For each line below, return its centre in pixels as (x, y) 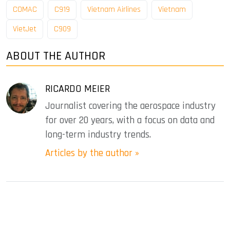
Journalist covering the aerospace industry (130, 106)
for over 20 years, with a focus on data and (130, 121)
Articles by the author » (92, 154)
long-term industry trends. (98, 135)
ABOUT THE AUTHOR (56, 56)
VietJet (25, 29)
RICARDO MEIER (78, 89)
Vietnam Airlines (114, 10)
